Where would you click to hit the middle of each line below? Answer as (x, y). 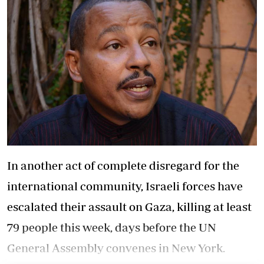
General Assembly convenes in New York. (116, 248)
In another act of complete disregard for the (123, 165)
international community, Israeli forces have (125, 186)
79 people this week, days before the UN (112, 227)
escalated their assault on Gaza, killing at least (129, 207)
